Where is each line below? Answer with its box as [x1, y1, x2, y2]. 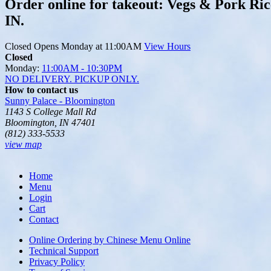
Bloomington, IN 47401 [5, 117, 96, 128]
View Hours [144, 41, 191, 52]
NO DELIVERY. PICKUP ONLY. [5, 74, 139, 85]
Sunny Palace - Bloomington [5, 96, 115, 106]
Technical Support [29, 246, 99, 256]
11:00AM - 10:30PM [42, 63, 122, 74]
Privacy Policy [29, 256, 85, 267]
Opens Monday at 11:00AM [31, 41, 142, 52]
